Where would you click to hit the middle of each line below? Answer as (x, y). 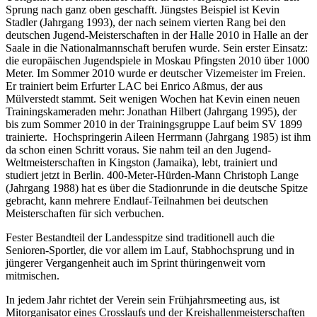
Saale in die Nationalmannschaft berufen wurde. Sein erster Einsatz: (157, 47)
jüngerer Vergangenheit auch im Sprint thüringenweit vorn (136, 263)
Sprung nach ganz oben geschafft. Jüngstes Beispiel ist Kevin (143, 9)
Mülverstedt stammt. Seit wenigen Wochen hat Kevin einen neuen (153, 98)
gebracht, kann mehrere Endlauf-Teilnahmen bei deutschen (137, 200)
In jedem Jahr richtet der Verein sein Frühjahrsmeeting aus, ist (143, 299)
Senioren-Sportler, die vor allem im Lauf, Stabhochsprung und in (150, 250)
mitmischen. (33, 275)
